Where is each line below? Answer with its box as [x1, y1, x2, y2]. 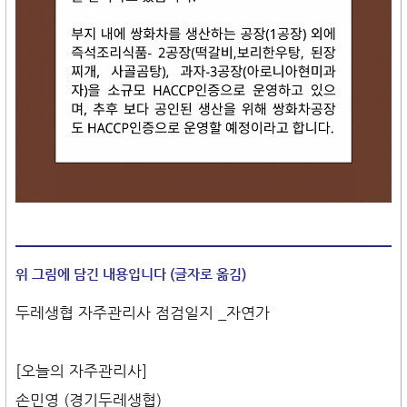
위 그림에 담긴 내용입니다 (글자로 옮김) [15, 266, 246, 283]
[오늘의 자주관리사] [15, 362, 147, 381]
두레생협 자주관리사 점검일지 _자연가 [15, 303, 270, 323]
